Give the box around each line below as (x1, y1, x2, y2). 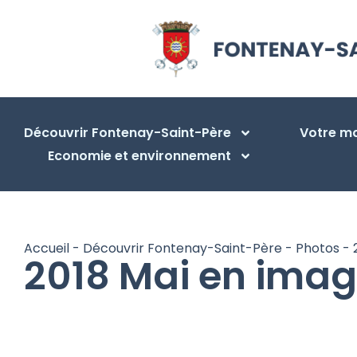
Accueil (24, 239, 69, 258)
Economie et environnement (48, 147, 231, 166)
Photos (296, 239, 339, 258)
